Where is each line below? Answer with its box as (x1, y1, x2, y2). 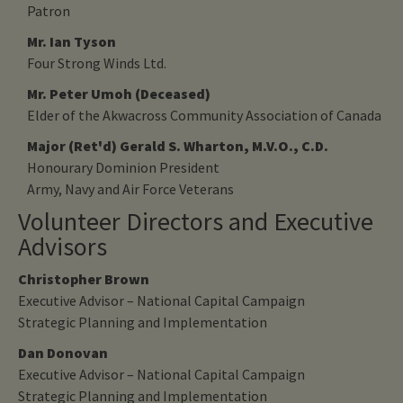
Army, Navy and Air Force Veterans (27, 179, 234, 198)
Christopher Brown (18, 269, 149, 288)
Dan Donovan (18, 343, 108, 362)
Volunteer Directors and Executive (18, 204, 373, 237)
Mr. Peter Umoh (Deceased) (27, 84, 210, 103)
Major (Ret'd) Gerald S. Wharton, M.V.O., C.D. (27, 136, 328, 155)
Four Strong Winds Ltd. (27, 53, 166, 72)
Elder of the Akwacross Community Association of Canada (27, 105, 381, 124)
